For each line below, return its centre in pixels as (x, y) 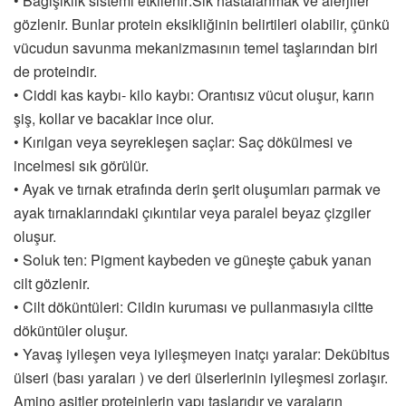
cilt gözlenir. (52, 283)
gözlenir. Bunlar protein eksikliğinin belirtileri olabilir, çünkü (202, 24)
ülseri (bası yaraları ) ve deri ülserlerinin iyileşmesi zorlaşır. (201, 377)
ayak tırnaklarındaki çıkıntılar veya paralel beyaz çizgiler (192, 212)
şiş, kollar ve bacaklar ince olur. (114, 118)
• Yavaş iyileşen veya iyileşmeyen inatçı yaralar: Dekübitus (202, 353)
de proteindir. (55, 71)
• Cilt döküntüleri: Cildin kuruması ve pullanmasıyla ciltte (193, 306)
